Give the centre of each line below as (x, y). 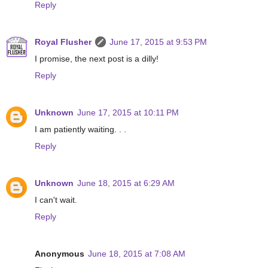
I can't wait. (56, 200)
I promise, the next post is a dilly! (97, 59)
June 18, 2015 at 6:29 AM (126, 183)
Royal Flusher (63, 42)
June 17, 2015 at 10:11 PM (128, 113)
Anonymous (60, 254)
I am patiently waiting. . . (80, 130)
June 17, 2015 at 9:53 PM (158, 42)
